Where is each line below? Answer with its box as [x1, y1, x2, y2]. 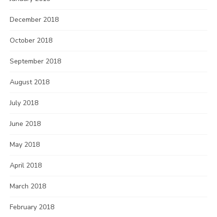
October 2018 [10, 36, 52, 46]
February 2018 [10, 202, 54, 212]
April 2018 [10, 161, 42, 170]
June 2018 [10, 119, 41, 129]
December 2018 [10, 15, 59, 25]
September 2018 [10, 57, 61, 66]
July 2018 [10, 98, 38, 108]
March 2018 [10, 182, 46, 191]
